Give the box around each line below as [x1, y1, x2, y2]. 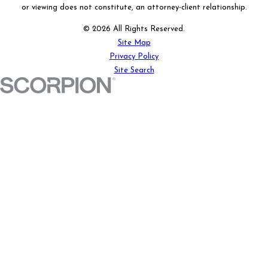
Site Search [114, 66, 154, 75]
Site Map [117, 39, 151, 47]
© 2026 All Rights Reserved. [83, 25, 185, 33]
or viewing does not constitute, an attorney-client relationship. [21, 4, 247, 12]
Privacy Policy [109, 53, 159, 61]
